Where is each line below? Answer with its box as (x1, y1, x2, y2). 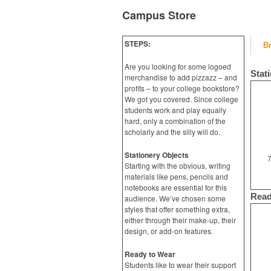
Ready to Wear (125, 249, 175, 260)
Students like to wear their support (125, 260, 236, 270)
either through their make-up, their (125, 215, 236, 225)
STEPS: (125, 38, 151, 49)
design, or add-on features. (125, 226, 213, 236)
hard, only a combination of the (125, 116, 226, 126)
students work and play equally (125, 105, 226, 115)
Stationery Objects (125, 149, 189, 160)
